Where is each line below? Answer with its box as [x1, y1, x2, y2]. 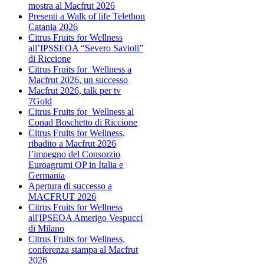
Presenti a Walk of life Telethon [28, 11, 145, 21]
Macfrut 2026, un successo [28, 74, 128, 85]
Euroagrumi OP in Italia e [28, 159, 123, 170]
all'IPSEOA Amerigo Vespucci [28, 212, 143, 223]
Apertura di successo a [28, 180, 112, 191]
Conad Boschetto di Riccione [28, 117, 137, 127]
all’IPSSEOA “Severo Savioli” [28, 42, 143, 53]
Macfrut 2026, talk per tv [28, 85, 121, 95]
